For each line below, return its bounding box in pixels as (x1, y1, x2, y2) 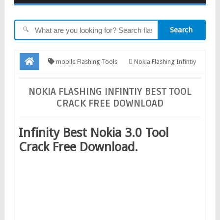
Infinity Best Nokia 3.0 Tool (18, 125, 168, 140)
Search (170, 26, 193, 35)
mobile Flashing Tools (54, 57, 117, 65)
